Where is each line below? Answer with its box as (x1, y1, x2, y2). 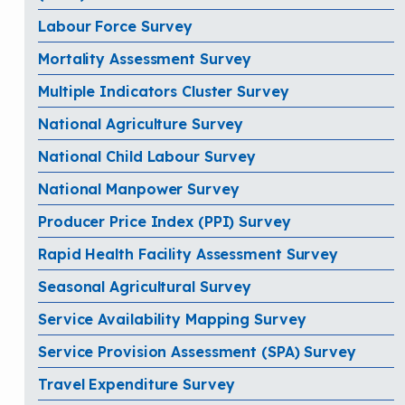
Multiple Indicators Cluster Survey (38, 81, 289, 100)
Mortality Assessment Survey (38, 49, 252, 68)
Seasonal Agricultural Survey (38, 277, 252, 296)
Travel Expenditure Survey (38, 374, 235, 393)
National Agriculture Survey (38, 114, 244, 133)
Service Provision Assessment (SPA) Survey (38, 342, 356, 361)
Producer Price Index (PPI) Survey (38, 212, 291, 231)
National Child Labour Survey (38, 146, 257, 165)
